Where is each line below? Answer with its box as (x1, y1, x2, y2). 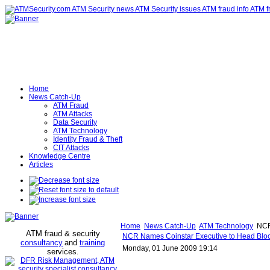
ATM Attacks (53, 110, 92, 118)
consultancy (20, 238, 63, 247)
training (80, 238, 105, 247)
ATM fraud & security (25, 229, 100, 238)
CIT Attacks (53, 143, 89, 152)
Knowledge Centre (29, 152, 90, 160)
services (47, 247, 77, 256)
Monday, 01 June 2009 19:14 (122, 244, 218, 253)
